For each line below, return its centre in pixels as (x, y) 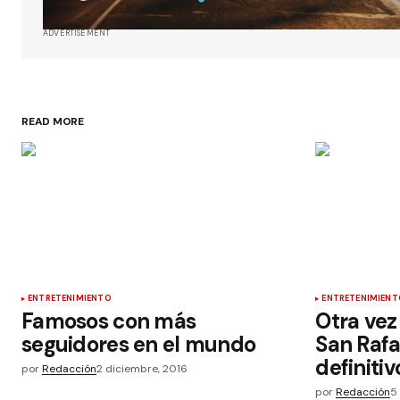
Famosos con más (109, 321)
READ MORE (53, 121)
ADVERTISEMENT (77, 33)
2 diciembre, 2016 (142, 368)
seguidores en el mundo (139, 344)
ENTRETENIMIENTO (70, 298)
